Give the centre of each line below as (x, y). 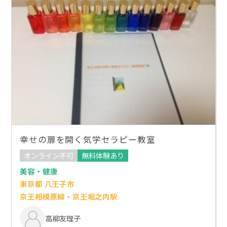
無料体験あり (103, 156)
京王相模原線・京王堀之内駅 (69, 196)
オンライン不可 (49, 156)
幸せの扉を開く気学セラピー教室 (88, 139)
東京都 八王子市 (47, 183)
